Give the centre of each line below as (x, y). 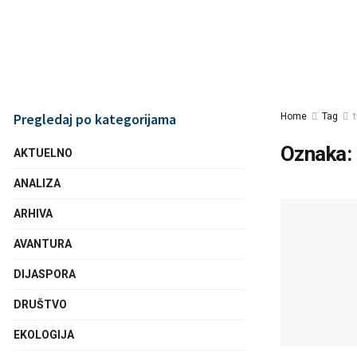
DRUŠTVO (40, 304)
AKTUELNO (43, 153)
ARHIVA (33, 214)
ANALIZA (37, 183)
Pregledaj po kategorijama (95, 119)
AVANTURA (43, 244)
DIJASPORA (45, 274)
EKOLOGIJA (44, 335)
